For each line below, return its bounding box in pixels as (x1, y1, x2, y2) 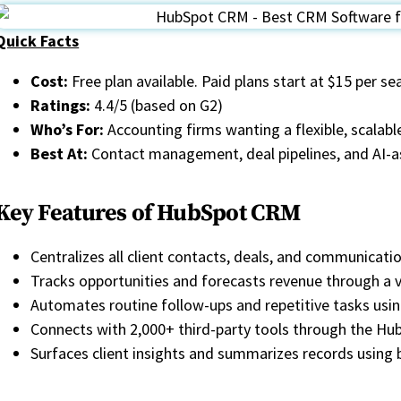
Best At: (30, 143, 89, 165)
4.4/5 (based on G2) (90, 95, 224, 116)
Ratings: (30, 95, 91, 116)
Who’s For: (30, 119, 105, 141)
